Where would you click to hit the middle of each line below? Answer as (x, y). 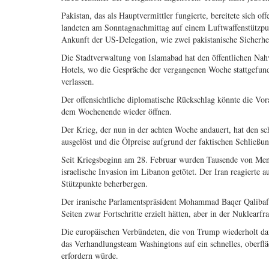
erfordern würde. (90, 256)
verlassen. (78, 82)
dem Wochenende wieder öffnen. (116, 112)
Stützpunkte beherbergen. (104, 184)
